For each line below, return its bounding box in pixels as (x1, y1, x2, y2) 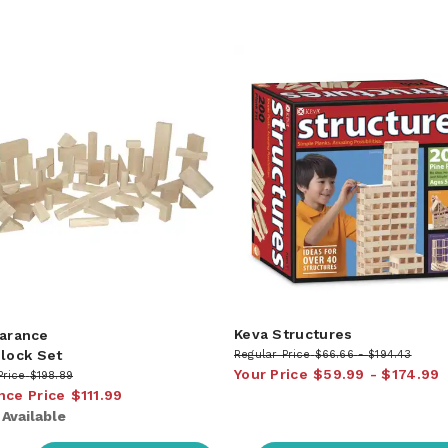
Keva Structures (233, 325, 353, 342)
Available (2, 407, 66, 424)
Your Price (233, 365, 308, 382)
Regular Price (233, 347, 311, 361)
